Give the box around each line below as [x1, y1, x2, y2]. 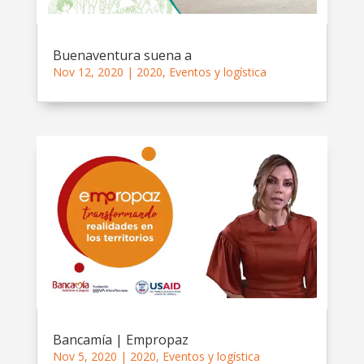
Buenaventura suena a [52, 45, 192, 64]
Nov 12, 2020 [52, 63, 123, 80]
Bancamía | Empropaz [52, 330, 188, 349]
